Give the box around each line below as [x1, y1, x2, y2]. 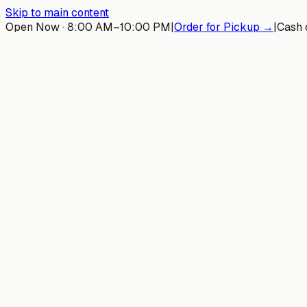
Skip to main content [5, 5, 109, 20]
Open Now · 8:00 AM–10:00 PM [5, 20, 171, 34]
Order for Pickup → [174, 20, 273, 34]
